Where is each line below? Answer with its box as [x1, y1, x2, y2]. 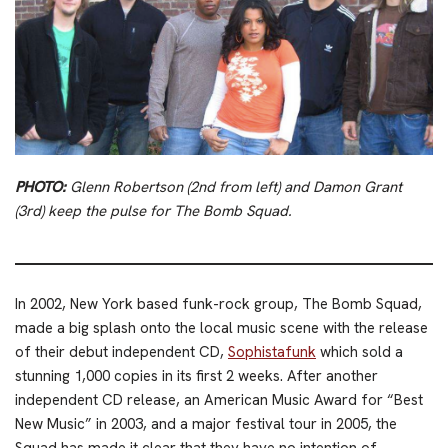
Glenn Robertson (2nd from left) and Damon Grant [66, 176, 402, 197]
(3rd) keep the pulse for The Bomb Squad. [15, 200, 292, 221]
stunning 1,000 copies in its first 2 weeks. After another [15, 365, 378, 386]
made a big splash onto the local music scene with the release [15, 317, 428, 338]
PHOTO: [15, 176, 66, 197]
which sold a [316, 341, 403, 362]
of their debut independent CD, [15, 341, 228, 362]
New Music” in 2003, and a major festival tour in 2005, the [15, 413, 397, 434]
